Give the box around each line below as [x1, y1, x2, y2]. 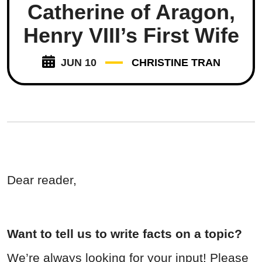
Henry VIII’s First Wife [23, 23, 239, 48]
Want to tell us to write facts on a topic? [7, 227, 242, 241]
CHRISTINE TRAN [131, 57, 220, 69]
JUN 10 [60, 57, 96, 69]
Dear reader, [7, 173, 77, 187]
